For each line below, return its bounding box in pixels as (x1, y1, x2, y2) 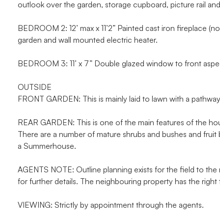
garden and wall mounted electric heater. (18, 35, 158, 45)
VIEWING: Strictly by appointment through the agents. (18, 200, 204, 210)
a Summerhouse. (18, 141, 76, 151)
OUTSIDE (18, 82, 52, 92)
